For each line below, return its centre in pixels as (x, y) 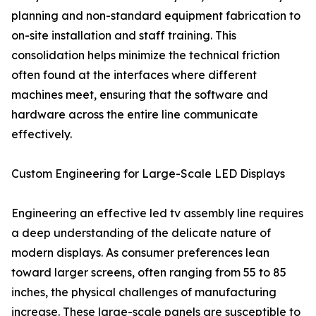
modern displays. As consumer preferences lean (140, 253)
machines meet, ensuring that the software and (140, 95)
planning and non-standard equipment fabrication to (156, 16)
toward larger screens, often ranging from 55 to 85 (149, 272)
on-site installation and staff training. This (124, 35)
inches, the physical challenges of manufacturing (144, 292)
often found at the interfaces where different (134, 75)
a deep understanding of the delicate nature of (141, 233)
